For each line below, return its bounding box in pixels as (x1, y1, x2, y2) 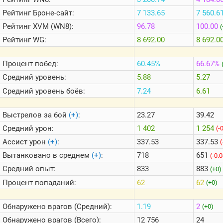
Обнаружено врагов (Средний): (2, 202, 112, 211)
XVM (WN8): (31, 22, 74, 31)
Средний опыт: (2, 164, 56, 174)
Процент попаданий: (2, 178, 76, 187)
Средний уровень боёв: (2, 86, 85, 96)
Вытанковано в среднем (2, 151, 92, 160)
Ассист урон (2, 137, 48, 146)
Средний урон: (2, 123, 54, 133)
